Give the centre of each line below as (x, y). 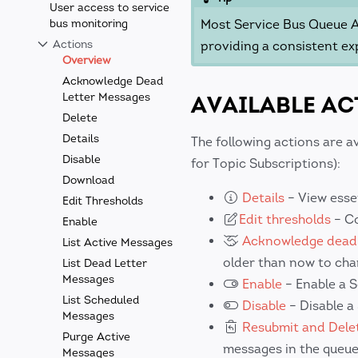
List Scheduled (101, 300)
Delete (80, 118)
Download (88, 180)
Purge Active (96, 337)
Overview (87, 60)
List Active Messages (117, 243)
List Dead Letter (105, 263)
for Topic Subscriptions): (266, 163)
